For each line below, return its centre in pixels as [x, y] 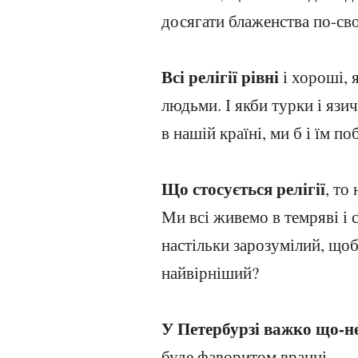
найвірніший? [210, 272]
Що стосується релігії [243, 189]
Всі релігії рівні [220, 77]
